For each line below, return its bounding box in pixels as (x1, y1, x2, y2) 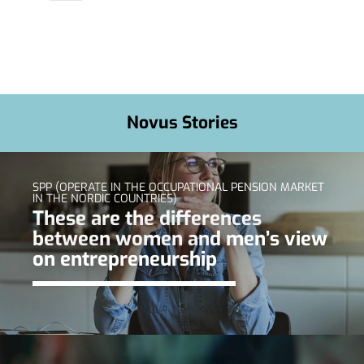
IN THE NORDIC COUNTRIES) (32, 191, 177, 207)
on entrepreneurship (32, 246, 217, 273)
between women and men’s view (32, 226, 327, 253)
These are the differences (32, 206, 262, 232)
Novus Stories (126, 111, 238, 135)
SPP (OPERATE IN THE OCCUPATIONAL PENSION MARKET (32, 180, 324, 196)
